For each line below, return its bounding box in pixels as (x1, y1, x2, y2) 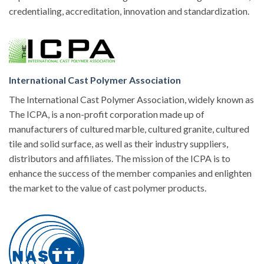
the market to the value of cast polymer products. (9, 181, 206, 193)
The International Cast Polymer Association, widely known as (9, 93, 254, 105)
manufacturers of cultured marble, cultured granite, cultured (9, 123, 249, 134)
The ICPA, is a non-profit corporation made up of (9, 108, 204, 120)
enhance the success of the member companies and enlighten (9, 167, 252, 179)
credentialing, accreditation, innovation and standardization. (9, 5, 249, 17)
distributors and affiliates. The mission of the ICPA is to (9, 152, 230, 164)
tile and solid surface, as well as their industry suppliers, (9, 137, 228, 149)
